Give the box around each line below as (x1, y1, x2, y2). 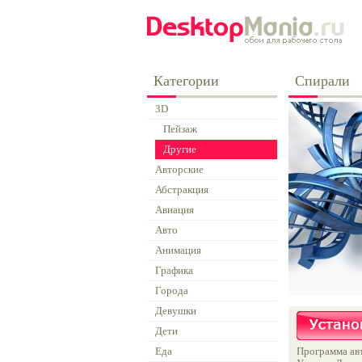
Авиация (155, 204, 194, 216)
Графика (155, 264, 193, 276)
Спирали (295, 73, 350, 89)
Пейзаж (163, 123, 197, 135)
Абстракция (155, 183, 208, 196)
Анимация (155, 244, 201, 256)
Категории (154, 73, 219, 89)
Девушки (155, 305, 196, 317)
